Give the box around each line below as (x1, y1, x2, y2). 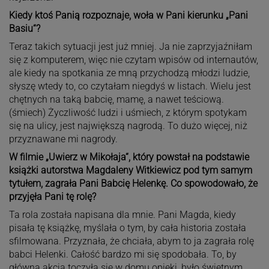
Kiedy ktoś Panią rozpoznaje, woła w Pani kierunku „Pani (8, 9, 248, 21)
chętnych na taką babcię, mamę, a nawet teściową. (8, 93, 224, 105)
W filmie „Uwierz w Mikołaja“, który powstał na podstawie (8, 151, 249, 163)
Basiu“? (8, 22, 40, 34)
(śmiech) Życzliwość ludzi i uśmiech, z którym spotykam (8, 106, 247, 118)
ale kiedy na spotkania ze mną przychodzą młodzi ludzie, (8, 67, 250, 79)
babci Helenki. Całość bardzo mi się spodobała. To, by (8, 248, 237, 260)
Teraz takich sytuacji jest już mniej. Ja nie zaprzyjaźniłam (8, 40, 252, 52)
